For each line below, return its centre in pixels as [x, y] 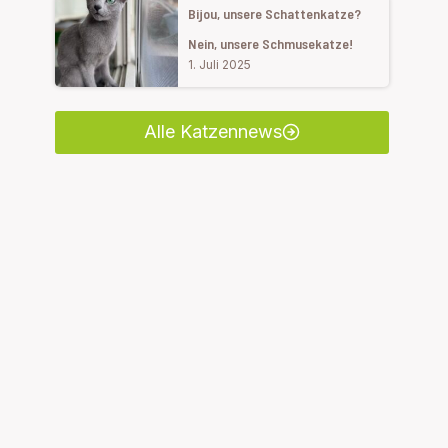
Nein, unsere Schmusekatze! [271, 44]
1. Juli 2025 [220, 65]
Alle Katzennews [212, 132]
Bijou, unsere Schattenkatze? [275, 14]
